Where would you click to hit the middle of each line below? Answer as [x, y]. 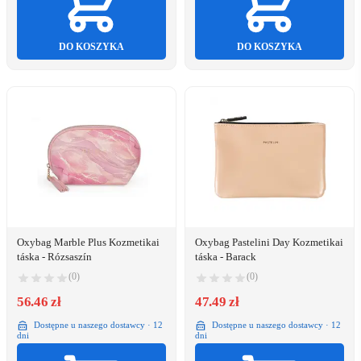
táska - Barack [226, 257]
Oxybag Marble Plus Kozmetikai [88, 243]
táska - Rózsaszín [54, 257]
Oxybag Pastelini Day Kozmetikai [269, 243]
